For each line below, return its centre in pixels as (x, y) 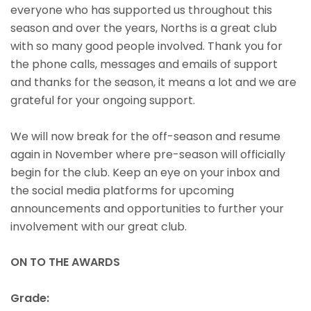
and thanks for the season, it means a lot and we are (153, 82)
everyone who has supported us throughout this (141, 10)
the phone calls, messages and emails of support (144, 64)
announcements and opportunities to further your (147, 208)
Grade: (30, 299)
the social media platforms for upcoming (122, 190)
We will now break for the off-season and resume (145, 136)
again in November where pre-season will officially (148, 154)
